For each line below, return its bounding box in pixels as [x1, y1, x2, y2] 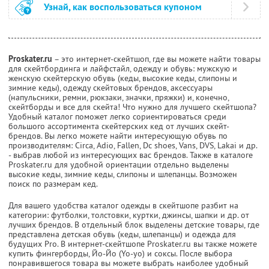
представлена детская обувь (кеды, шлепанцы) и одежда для [8, 229, 236, 240]
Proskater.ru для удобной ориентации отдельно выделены [8, 159, 229, 171]
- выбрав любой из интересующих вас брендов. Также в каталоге [8, 150, 253, 161]
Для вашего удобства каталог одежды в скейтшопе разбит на [8, 200, 238, 211]
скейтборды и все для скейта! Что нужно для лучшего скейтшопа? [8, 101, 256, 113]
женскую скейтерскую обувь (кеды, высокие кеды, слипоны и [8, 73, 237, 84]
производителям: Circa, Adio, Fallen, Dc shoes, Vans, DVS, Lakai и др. [8, 140, 257, 151]
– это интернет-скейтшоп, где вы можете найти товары [52, 53, 261, 65]
